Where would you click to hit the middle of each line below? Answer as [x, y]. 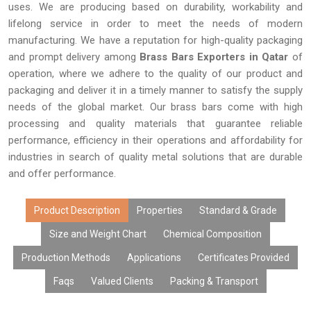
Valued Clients [122, 281]
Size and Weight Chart [98, 234]
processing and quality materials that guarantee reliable [155, 124]
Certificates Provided [244, 258]
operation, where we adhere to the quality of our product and [155, 74]
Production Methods [66, 258]
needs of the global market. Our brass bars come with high [155, 107]
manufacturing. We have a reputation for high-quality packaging [155, 40]
